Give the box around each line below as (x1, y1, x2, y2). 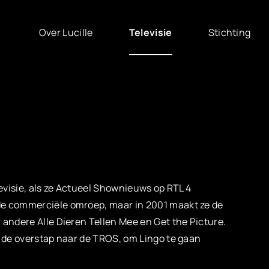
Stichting (208, 25, 251, 39)
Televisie (128, 26, 172, 40)
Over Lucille (38, 25, 93, 39)
